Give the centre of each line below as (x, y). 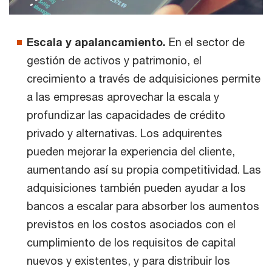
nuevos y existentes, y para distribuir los (128, 260)
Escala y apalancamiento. (98, 42)
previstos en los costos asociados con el (131, 224)
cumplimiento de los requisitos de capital (131, 242)
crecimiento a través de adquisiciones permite (144, 78)
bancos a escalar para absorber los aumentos (143, 206)
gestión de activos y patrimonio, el (114, 60)
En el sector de (207, 42)
